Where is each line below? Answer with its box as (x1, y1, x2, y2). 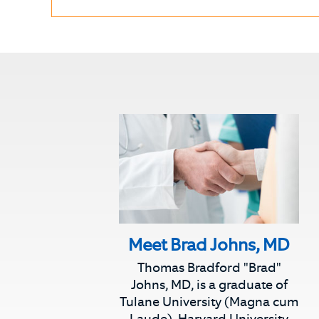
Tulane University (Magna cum (120, 293, 298, 310)
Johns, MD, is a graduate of (130, 276, 288, 293)
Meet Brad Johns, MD (128, 233, 290, 256)
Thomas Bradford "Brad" (137, 258, 281, 276)
